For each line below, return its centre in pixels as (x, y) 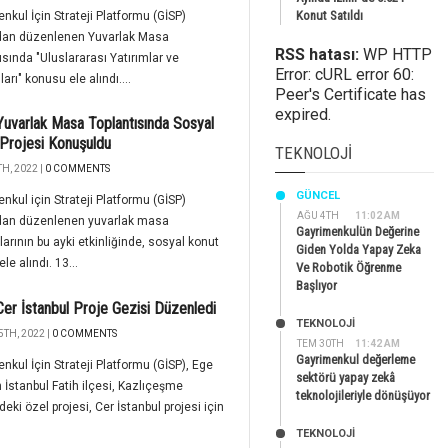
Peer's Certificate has (350, 94)
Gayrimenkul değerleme (355, 359)
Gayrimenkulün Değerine (357, 231)
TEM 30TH (320, 343)
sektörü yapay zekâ (345, 377)
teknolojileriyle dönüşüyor (363, 395)
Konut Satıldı (329, 15)
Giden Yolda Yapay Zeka (358, 249)
